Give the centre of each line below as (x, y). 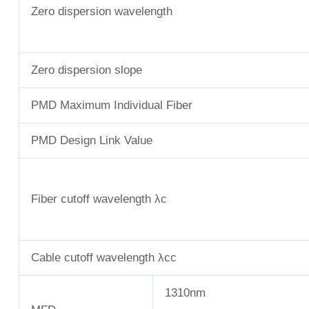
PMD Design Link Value (92, 141)
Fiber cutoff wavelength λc (99, 199)
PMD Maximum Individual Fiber (112, 106)
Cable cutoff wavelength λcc (104, 258)
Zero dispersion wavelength (102, 12)
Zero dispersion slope (87, 70)
